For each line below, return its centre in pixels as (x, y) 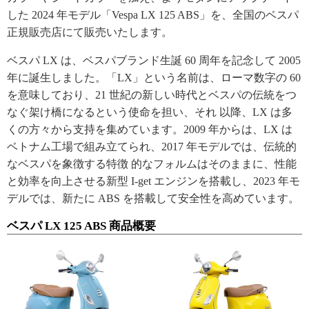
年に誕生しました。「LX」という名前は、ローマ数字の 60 (154, 77)
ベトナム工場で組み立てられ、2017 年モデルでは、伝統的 (152, 146)
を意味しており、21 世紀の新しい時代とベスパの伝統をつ (152, 94)
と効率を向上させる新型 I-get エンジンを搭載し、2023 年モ (153, 181)
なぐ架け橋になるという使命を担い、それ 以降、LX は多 (150, 112)
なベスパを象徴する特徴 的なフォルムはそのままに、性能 (152, 163)
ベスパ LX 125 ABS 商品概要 (81, 226)
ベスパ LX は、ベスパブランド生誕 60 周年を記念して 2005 (154, 60)
